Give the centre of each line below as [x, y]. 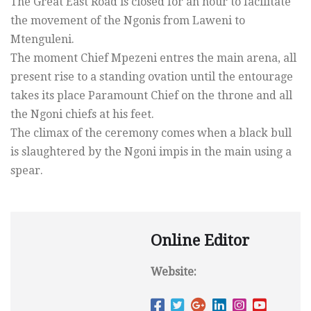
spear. [27, 170]
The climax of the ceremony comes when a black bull [151, 133]
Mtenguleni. [42, 39]
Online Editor [200, 240]
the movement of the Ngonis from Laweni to [128, 20]
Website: [174, 271]
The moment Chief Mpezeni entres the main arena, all [153, 58]
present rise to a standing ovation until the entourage [152, 76]
